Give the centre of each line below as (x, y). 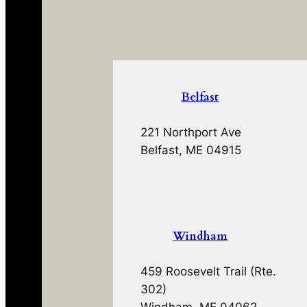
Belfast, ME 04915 (191, 150)
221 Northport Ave (191, 133)
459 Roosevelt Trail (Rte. (209, 272)
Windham (200, 236)
